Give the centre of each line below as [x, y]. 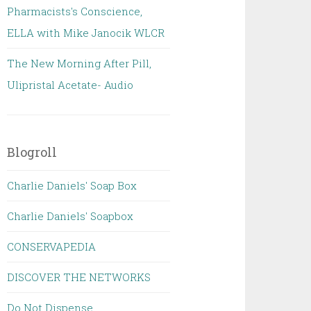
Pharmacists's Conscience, [75, 11]
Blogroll [32, 152]
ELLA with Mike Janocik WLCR [86, 33]
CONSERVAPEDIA [52, 246]
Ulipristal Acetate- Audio [70, 85]
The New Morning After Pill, [79, 63]
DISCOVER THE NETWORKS [79, 277]
